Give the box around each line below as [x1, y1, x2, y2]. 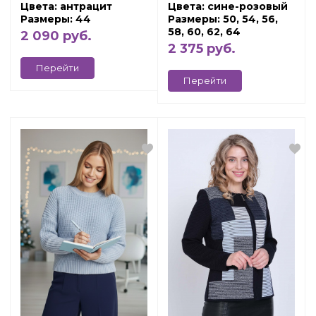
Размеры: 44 [20, 13, 91, 25]
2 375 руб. [168, 41, 236, 56]
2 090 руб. [20, 28, 92, 44]
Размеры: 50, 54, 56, [168, 13, 278, 25]
